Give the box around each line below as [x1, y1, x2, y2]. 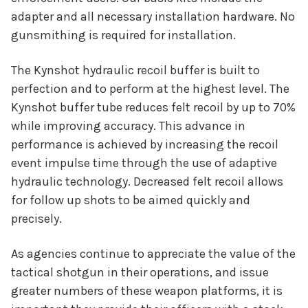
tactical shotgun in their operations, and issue [11, 265, 269, 280]
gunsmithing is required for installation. [11, 27, 236, 43]
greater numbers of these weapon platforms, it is [11, 283, 283, 299]
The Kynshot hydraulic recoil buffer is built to [11, 63, 260, 78]
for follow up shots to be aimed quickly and [11, 192, 250, 208]
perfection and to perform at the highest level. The [11, 81, 289, 97]
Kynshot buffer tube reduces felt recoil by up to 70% [11, 100, 296, 115]
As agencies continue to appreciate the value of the [11, 246, 296, 262]
